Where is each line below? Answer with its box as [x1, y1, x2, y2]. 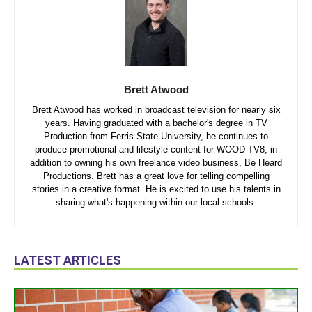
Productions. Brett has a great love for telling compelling [42, 170, 270, 181]
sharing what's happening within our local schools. [56, 196, 256, 208]
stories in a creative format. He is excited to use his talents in [31, 183, 281, 194]
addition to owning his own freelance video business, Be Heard [30, 157, 282, 168]
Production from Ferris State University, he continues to [44, 130, 268, 141]
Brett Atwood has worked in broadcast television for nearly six [31, 104, 281, 115]
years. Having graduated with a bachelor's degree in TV [45, 117, 267, 128]
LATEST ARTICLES [14, 252, 121, 267]
